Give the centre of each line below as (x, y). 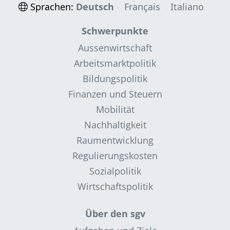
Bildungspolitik (115, 78)
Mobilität (115, 109)
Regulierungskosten (115, 155)
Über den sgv (115, 213)
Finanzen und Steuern (115, 94)
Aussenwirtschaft (115, 47)
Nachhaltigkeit (115, 124)
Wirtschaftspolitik (115, 186)
